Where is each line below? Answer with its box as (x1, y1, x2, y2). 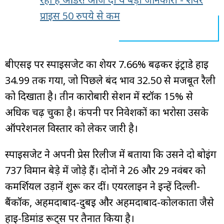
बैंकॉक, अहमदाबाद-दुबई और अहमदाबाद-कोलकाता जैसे (5, 195, 214, 209)
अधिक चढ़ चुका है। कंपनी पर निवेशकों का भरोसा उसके (5, 105, 208, 119)
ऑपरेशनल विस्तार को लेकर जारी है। (5, 121, 138, 135)
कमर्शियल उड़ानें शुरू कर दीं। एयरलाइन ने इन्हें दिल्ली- (5, 179, 200, 193)
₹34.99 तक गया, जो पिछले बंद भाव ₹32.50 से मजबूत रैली (5, 73, 215, 87)
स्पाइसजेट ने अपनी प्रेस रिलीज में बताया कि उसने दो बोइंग (5, 147, 216, 161)
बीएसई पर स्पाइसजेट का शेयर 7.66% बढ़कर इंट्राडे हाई (5, 57, 208, 71)
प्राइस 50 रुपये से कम (40, 8, 120, 22)
